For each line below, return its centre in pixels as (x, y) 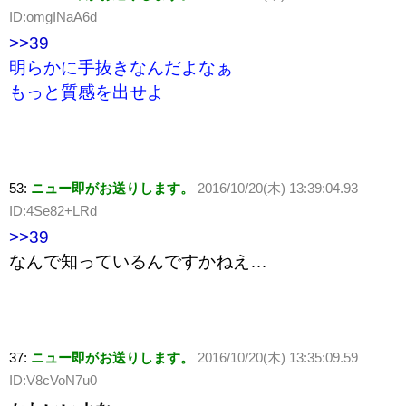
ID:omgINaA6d (53, 17)
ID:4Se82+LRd (53, 211)
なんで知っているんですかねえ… (138, 262)
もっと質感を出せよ (87, 92)
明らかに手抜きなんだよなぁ (121, 68)
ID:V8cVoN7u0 (53, 381)
